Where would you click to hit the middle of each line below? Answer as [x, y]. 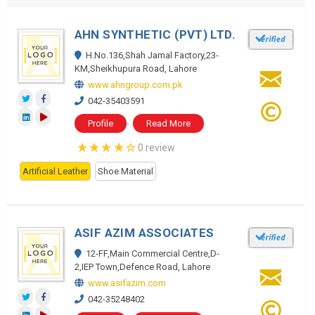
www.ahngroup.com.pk [135, 85]
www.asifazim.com [127, 283]
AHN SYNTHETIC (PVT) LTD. [155, 34]
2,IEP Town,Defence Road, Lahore [142, 267]
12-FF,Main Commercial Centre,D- [152, 253]
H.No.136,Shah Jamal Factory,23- [152, 55]
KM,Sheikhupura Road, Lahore [135, 69]
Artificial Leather [55, 171]
